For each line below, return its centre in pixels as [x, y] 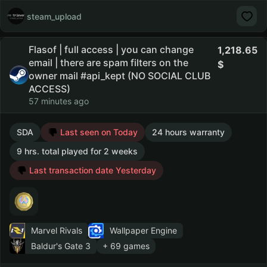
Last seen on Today [98, 132]
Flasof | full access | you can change [111, 49]
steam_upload [54, 16]
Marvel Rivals [57, 230]
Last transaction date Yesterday [91, 170]
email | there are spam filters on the [108, 63]
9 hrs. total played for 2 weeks [77, 151]
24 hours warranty [188, 132]
